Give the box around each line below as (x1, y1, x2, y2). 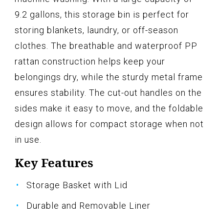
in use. (15, 134, 42, 145)
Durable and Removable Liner (26, 200, 151, 211)
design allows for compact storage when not (15, 119, 204, 130)
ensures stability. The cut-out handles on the (15, 88, 202, 98)
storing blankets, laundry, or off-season (15, 25, 178, 36)
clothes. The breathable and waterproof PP (15, 41, 197, 51)
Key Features (15, 154, 93, 171)
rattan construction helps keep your (15, 56, 165, 67)
